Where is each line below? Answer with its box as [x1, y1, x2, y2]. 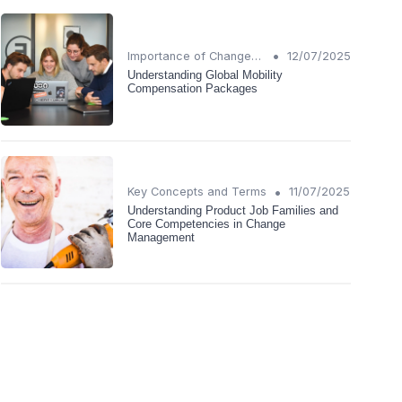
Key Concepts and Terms [127, 185, 267, 199]
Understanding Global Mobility [127, 67, 283, 82]
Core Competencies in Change [127, 217, 285, 232]
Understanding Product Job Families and [127, 204, 338, 218]
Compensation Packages [127, 81, 258, 95]
